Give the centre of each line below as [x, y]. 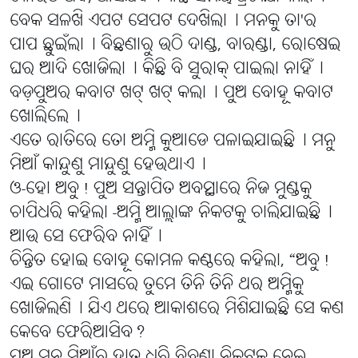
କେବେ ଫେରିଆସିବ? [78, 333]
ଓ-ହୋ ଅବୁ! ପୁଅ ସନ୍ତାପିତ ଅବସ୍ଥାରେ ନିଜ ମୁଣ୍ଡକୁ [161, 189]
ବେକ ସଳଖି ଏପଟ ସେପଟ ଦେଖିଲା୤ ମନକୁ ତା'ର [163, 22]
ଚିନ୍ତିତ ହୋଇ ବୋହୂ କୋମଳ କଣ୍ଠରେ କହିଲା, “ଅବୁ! [169, 261]
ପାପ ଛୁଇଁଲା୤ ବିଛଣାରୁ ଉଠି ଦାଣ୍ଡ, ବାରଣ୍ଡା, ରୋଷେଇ [175, 46]
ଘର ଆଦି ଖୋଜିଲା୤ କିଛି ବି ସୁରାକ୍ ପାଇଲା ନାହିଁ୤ [167, 70]
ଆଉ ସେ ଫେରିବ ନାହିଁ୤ [86, 237]
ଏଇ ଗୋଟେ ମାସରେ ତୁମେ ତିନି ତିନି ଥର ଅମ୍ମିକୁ [157, 285]
